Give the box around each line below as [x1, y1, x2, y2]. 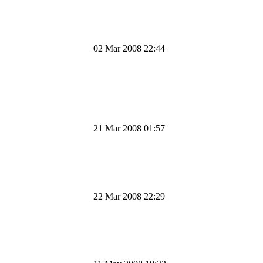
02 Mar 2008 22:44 [93, 43, 165, 53]
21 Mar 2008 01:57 [93, 123, 165, 133]
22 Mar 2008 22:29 [93, 191, 165, 201]
